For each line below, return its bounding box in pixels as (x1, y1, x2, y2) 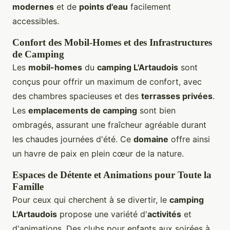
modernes (12, 1, 54, 12)
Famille (12, 181, 44, 192)
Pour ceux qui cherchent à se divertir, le (12, 194, 169, 205)
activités (147, 208, 181, 219)
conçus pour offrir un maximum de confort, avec (12, 76, 202, 87)
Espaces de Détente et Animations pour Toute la (12, 169, 212, 180)
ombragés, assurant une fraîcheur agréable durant (12, 119, 206, 130)
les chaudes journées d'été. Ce (12, 133, 133, 144)
